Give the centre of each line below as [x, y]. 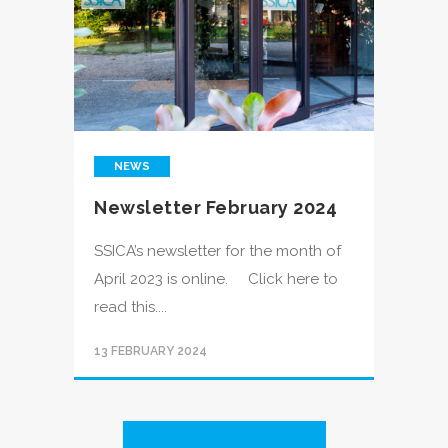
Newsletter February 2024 [215, 207]
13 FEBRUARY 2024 [150, 351]
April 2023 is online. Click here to [216, 279]
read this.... [130, 307]
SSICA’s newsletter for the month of [217, 251]
